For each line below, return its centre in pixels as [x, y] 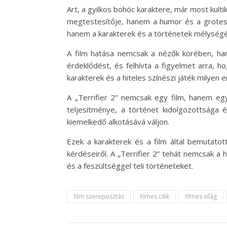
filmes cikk [155, 196]
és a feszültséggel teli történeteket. [130, 166]
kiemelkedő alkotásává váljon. [118, 122]
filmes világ [201, 196]
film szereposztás [99, 196]
